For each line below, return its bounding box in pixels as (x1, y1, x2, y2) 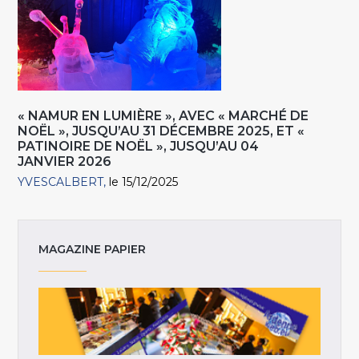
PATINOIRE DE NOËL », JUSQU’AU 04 (18, 139, 260, 155)
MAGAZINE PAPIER (38, 241, 147, 256)
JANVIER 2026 (18, 154, 112, 170)
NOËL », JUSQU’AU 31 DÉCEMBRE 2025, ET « (18, 123, 305, 139)
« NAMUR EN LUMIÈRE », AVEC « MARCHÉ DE (18, 108, 309, 124)
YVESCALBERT (18, 175, 104, 190)
